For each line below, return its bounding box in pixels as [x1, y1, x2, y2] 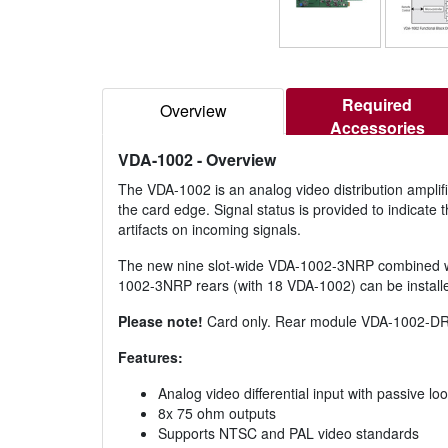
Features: [118, 347, 183, 368]
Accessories [329, 116, 425, 140]
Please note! [118, 311, 203, 332]
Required [342, 93, 412, 117]
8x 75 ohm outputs [158, 403, 276, 424]
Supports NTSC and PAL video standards [158, 423, 419, 444]
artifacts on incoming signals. [118, 219, 301, 240]
